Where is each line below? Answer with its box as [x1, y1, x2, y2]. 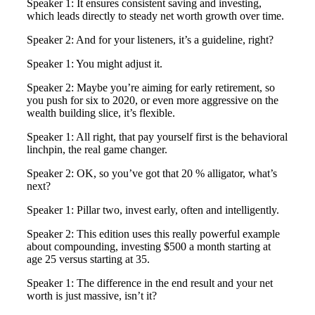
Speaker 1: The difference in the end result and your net [27, 277, 273, 290]
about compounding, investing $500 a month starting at [27, 240, 271, 253]
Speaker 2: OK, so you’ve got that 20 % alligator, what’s [27, 167, 277, 180]
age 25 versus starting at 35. [27, 253, 150, 266]
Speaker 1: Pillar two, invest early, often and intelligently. [27, 204, 279, 217]
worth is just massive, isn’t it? [27, 290, 157, 302]
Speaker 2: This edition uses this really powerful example [27, 228, 280, 240]
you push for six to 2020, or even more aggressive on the [27, 94, 278, 107]
